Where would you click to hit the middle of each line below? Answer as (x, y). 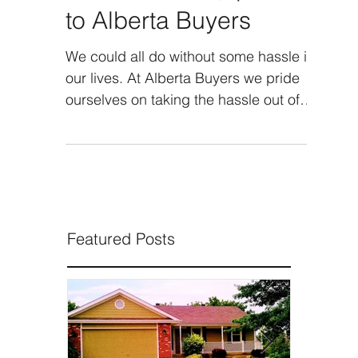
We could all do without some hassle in (190, 85)
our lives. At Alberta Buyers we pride (183, 107)
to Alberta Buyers (158, 49)
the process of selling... (140, 150)
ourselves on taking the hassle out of (183, 128)
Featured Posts (121, 267)
